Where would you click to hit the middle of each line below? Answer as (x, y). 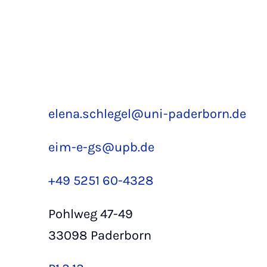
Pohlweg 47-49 (91, 214)
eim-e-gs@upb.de (102, 147)
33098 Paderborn (100, 235)
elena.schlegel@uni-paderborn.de (148, 114)
